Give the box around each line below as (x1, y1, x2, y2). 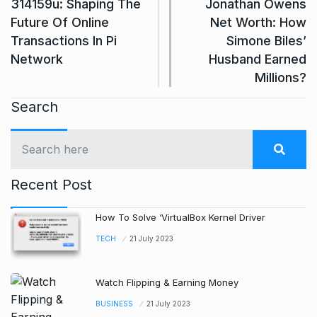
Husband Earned (209, 51, 306, 67)
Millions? (255, 69, 306, 85)
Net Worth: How (210, 14, 306, 30)
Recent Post (11, 175, 92, 193)
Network (11, 51, 63, 67)
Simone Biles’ (226, 33, 306, 48)
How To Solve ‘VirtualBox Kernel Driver (96, 211, 265, 223)
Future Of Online (11, 14, 109, 30)
